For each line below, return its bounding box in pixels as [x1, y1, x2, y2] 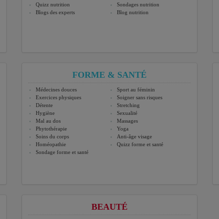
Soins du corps [36, 133, 69, 140]
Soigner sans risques [117, 94, 162, 101]
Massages [117, 118, 138, 124]
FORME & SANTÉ [72, 70, 147, 80]
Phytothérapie [36, 126, 67, 132]
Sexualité [117, 110, 137, 116]
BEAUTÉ [91, 202, 128, 212]
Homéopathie [36, 141, 66, 148]
